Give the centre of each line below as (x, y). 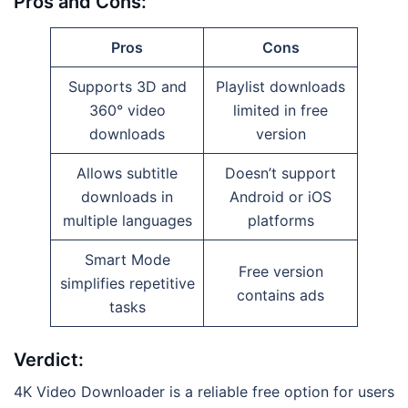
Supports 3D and (127, 87)
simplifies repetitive (127, 284)
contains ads (280, 296)
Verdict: (49, 360)
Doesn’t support (280, 173)
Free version (280, 272)
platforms (280, 221)
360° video (127, 111)
